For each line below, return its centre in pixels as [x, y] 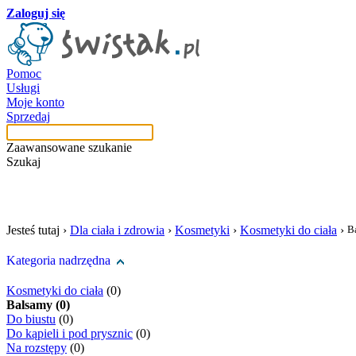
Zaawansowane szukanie [69, 147]
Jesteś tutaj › [38, 230]
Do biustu [31, 319]
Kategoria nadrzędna [58, 260]
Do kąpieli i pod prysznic [70, 333]
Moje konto [35, 102]
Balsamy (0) [38, 305]
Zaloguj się [36, 13]
